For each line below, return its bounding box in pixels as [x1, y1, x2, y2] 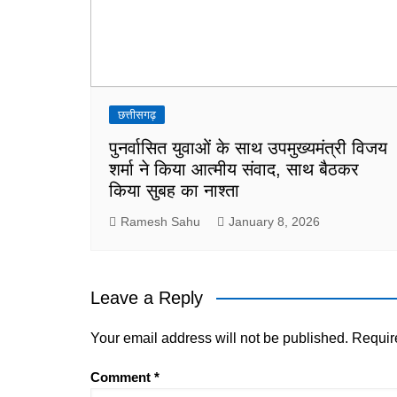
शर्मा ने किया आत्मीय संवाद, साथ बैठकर [109, 159, 359, 179]
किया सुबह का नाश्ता [109, 180, 239, 200]
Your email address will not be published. [90, 330, 348, 346]
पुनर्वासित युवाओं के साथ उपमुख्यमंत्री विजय [109, 137, 387, 158]
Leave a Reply [90, 287, 203, 307]
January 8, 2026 [229, 214, 320, 229]
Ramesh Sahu [121, 214, 200, 229]
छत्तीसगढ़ [118, 107, 156, 121]
